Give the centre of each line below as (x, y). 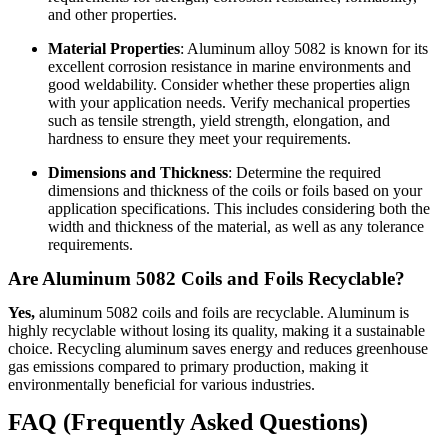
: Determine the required (304, 173)
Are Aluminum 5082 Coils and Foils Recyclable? (206, 279)
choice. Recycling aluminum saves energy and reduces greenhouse (218, 349)
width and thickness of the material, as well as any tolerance (236, 227)
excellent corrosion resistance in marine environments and (229, 67)
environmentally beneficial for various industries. (161, 385)
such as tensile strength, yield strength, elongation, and (219, 121)
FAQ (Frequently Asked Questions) (188, 422)
